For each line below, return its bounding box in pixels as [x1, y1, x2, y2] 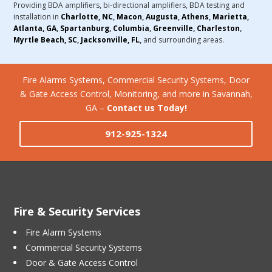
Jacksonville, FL [81, 35, 140, 46]
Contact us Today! [106, 102, 187, 114]
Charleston [197, 23, 240, 34]
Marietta [212, 12, 248, 22]
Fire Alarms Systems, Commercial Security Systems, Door [22, 74, 250, 86]
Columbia [113, 23, 150, 34]
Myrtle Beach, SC [13, 35, 78, 46]
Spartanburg [60, 23, 110, 34]
